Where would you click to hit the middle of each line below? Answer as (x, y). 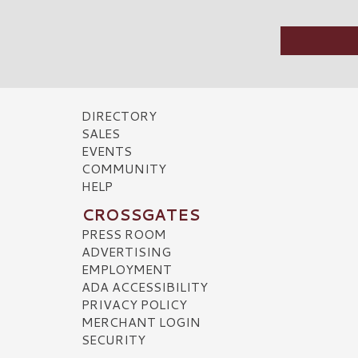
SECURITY (113, 339)
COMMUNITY (124, 168)
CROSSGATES (141, 214)
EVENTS (107, 150)
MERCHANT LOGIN (141, 321)
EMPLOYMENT (127, 268)
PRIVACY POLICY (134, 304)
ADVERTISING (126, 251)
